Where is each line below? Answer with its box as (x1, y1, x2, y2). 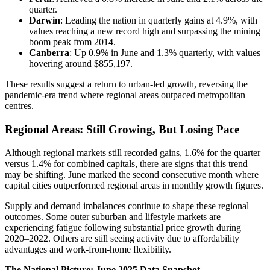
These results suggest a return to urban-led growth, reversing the (5, 79, 248, 90)
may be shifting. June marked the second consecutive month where (5, 169, 259, 180)
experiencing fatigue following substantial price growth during (5, 222, 241, 233)
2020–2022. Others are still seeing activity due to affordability (5, 233, 239, 243)
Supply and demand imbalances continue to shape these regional (5, 200, 249, 211)
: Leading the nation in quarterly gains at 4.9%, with (60, 15, 257, 26)
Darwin (29, 15, 60, 26)
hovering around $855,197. (29, 58, 133, 69)
